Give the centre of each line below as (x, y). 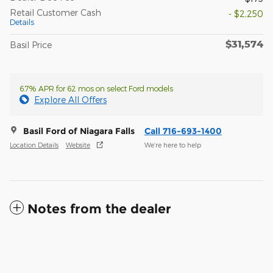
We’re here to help (173, 145)
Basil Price (31, 44)
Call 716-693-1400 (183, 131)
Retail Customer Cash (55, 12)
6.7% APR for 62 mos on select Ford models (96, 88)
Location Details (34, 145)
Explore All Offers (70, 99)
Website (78, 145)
